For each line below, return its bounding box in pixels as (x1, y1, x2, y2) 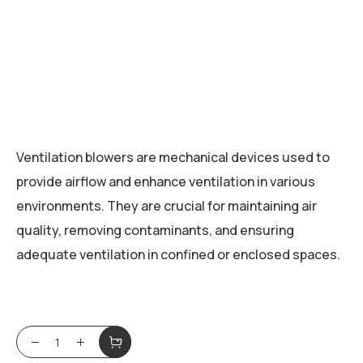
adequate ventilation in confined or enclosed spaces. (16, 246, 340, 264)
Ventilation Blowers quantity (45, 329, 218, 348)
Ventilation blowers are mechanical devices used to (16, 148, 330, 167)
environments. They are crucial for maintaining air (16, 197, 317, 216)
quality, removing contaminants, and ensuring (16, 221, 294, 240)
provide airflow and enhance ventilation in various (16, 173, 315, 191)
